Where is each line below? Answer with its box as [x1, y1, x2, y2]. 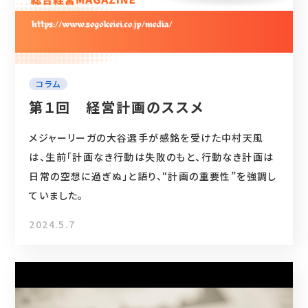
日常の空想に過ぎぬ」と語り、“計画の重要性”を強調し [29, 169, 277, 184]
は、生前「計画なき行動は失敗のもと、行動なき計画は [29, 150, 274, 164]
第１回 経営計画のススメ [29, 97, 205, 118]
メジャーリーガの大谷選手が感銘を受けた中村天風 [29, 131, 264, 145]
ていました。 [29, 188, 84, 203]
